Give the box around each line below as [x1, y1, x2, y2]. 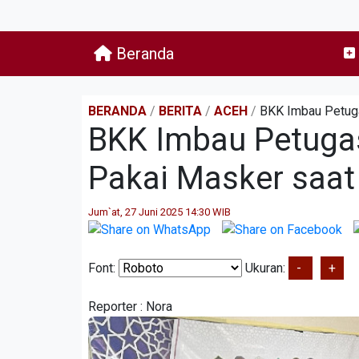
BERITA [159, 103, 202, 119]
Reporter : [88, 298, 146, 314]
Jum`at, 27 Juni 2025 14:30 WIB [88, 206, 231, 218]
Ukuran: [242, 260, 288, 276]
